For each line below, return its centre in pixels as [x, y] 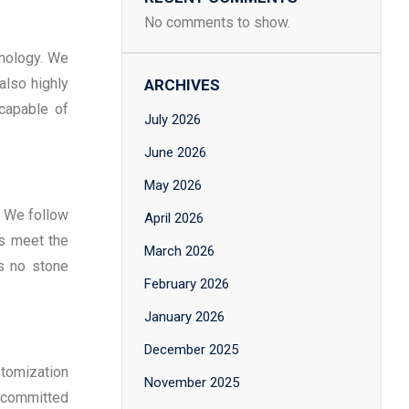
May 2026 [173, 185]
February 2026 [187, 284]
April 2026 [174, 218]
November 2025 [192, 383]
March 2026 [179, 251]
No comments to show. [217, 22]
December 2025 [191, 350]
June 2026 [175, 152]
